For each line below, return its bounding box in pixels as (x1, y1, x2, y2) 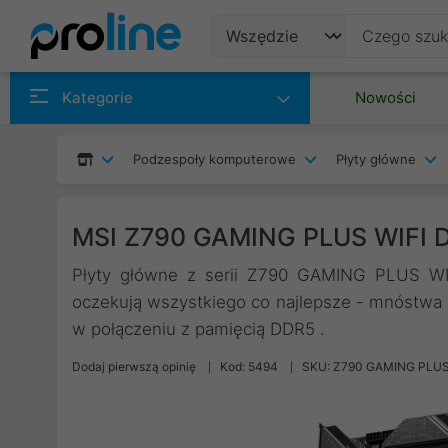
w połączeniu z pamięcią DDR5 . (72, 319, 325, 339)
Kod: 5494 (220, 359, 278, 374)
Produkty (226, 72, 313, 96)
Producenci (226, 121, 335, 145)
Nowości (355, 88, 416, 107)
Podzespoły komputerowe (133, 151, 296, 167)
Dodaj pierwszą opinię (72, 359, 196, 374)
